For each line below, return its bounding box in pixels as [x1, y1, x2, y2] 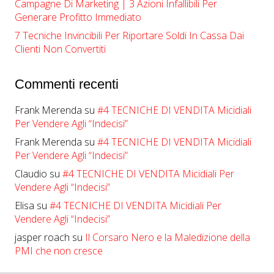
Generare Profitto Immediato [15, 10, 141, 24]
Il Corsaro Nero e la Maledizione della [85, 230, 250, 244]
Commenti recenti [15, 76, 119, 92]
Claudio [15, 166, 47, 180]
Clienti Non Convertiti [15, 42, 106, 56]
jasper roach [15, 230, 70, 244]
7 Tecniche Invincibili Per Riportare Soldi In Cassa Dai [15, 28, 244, 42]
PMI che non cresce [15, 243, 103, 257]
